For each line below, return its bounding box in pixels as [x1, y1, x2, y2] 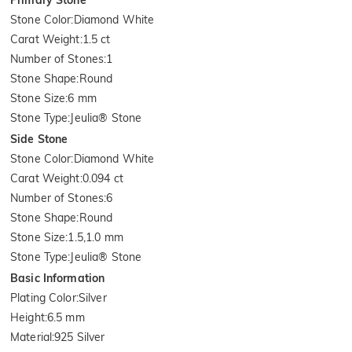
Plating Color [10, 290, 76, 305]
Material [10, 329, 53, 344]
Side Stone [10, 131, 68, 146]
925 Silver [54, 329, 105, 344]
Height [10, 310, 45, 324]
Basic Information [10, 270, 105, 285]
